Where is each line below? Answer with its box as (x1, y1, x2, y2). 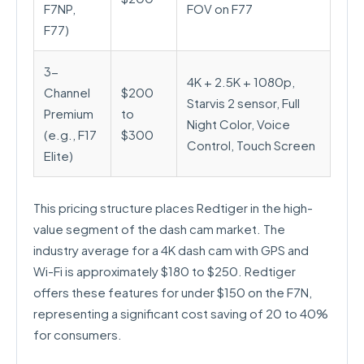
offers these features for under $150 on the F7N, (33, 284, 312, 300)
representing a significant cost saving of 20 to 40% (33, 305, 328, 321)
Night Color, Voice (187, 116, 290, 132)
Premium (44, 106, 93, 121)
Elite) (44, 148, 73, 163)
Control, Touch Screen (187, 137, 315, 153)
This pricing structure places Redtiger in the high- (33, 200, 313, 215)
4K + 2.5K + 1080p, (187, 74, 295, 89)
